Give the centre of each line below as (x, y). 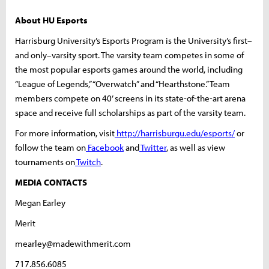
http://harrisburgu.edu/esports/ (176, 133)
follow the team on (50, 147)
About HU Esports (51, 20)
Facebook (106, 147)
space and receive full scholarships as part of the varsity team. (130, 112)
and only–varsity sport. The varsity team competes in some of (129, 55)
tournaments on (45, 162)
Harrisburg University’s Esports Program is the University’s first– (134, 40)
